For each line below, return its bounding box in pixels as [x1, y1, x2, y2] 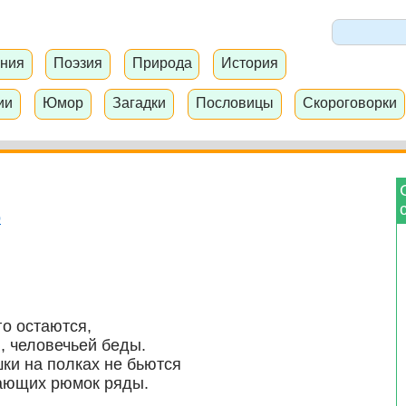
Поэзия [53, 54, 103, 72]
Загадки [112, 93, 167, 111]
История [220, 54, 278, 72]
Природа [131, 54, 192, 72]
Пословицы [195, 93, 274, 111]
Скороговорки [303, 93, 398, 111]
